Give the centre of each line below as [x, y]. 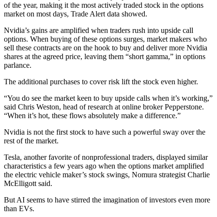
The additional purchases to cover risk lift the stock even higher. [101, 81]
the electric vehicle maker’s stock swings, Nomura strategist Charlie [107, 174]
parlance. [18, 65]
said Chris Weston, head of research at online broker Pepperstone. [104, 107]
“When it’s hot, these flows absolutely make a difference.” [92, 115]
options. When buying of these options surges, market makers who [105, 39]
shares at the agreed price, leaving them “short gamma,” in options [105, 56]
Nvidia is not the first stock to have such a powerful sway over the [105, 132]
